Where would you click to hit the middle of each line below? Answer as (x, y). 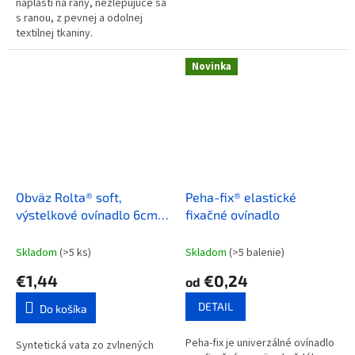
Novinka (212, 67)
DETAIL (216, 306)
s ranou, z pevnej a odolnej (79, 19)
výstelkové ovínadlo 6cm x (92, 214)
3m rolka (41, 231)
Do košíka (63, 308)
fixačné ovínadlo (233, 214)
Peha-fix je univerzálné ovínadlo (260, 343)
